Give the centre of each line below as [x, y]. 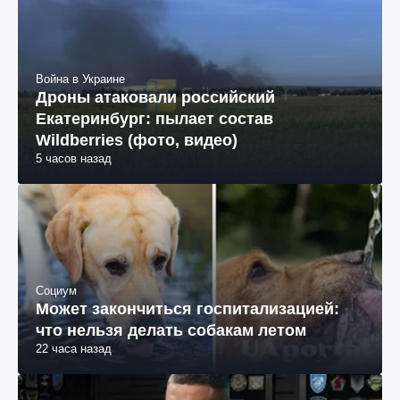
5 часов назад [74, 158]
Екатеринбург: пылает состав [154, 118]
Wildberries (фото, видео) [137, 140]
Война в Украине [80, 79]
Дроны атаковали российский [155, 97]
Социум [56, 291]
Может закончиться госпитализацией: [187, 309]
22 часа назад [74, 349]
